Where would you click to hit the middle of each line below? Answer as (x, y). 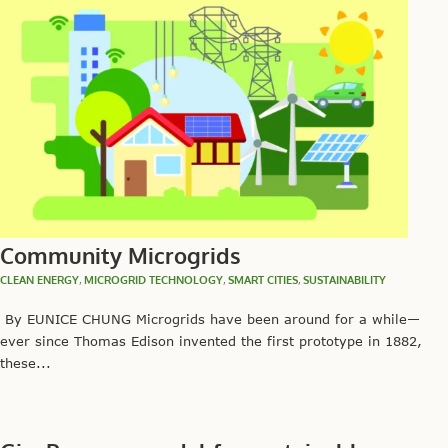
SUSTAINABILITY (344, 280)
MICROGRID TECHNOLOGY (153, 280)
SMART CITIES (263, 280)
